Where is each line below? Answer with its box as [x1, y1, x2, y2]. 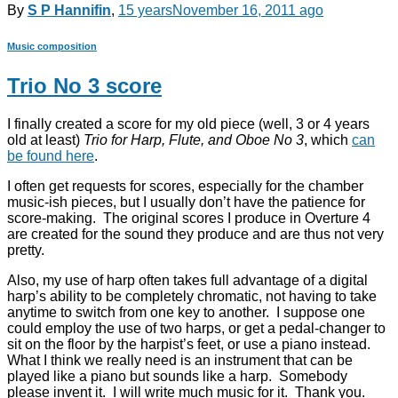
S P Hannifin [28, 2, 111, 18]
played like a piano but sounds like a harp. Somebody [7, 368, 347, 384]
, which [304, 131, 352, 147]
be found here [7, 147, 94, 163]
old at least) [7, 131, 84, 147]
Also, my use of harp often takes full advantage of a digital [7, 272, 368, 288]
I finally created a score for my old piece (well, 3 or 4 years [7, 115, 370, 131]
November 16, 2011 [172, 2, 296, 18]
